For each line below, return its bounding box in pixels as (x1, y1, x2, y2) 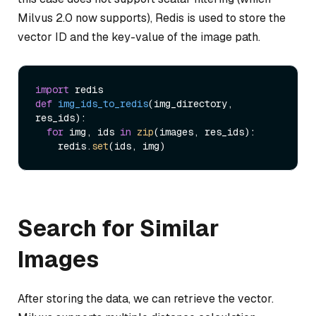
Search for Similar (18, 213, 219, 243)
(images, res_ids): (154, 125, 255, 138)
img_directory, (154, 97, 233, 110)
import (35, 83, 69, 96)
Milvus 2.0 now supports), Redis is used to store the (18, 11, 286, 26)
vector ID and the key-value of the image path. (18, 30, 260, 45)
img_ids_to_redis (58, 97, 148, 110)
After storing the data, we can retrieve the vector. (18, 291, 274, 306)
